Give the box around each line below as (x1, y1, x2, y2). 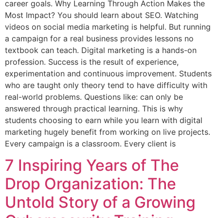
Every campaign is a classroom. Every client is (5, 138, 176, 148)
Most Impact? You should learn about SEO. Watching (5, 10, 199, 20)
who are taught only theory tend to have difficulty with (5, 80, 207, 90)
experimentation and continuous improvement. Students (5, 68, 212, 78)
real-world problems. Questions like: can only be (5, 91, 183, 102)
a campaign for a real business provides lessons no (5, 33, 194, 43)
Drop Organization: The (5, 174, 176, 194)
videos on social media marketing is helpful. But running (5, 21, 211, 32)
